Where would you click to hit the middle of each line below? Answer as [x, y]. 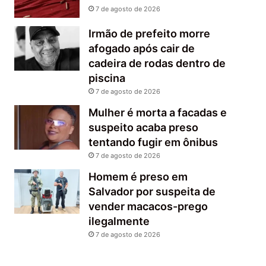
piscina [107, 78]
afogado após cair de [142, 48]
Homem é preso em [138, 177]
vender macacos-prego [148, 206]
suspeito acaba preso [144, 127]
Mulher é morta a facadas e [158, 113]
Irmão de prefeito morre [150, 34]
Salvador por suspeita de [152, 191]
